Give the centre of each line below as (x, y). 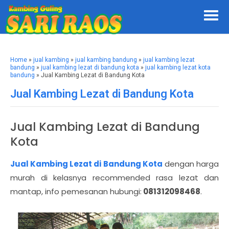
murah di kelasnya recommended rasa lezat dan (114, 178)
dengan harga (191, 164)
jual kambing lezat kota (178, 67)
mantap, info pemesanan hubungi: (76, 191)
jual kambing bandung (106, 60)
